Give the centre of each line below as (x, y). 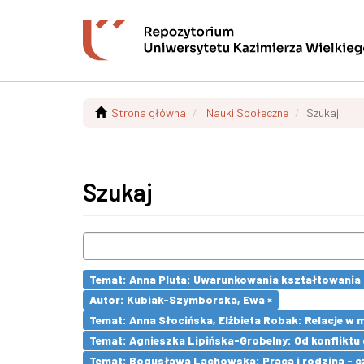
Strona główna (149, 113)
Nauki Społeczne (247, 113)
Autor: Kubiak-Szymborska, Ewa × (181, 299)
